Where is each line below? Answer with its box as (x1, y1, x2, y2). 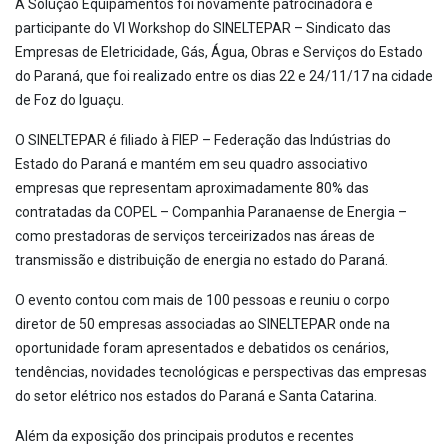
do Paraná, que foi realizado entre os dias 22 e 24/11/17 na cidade (15, 67, 433, 84)
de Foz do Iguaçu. (15, 91, 124, 108)
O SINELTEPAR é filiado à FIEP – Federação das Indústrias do (15, 131, 391, 148)
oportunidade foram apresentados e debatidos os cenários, (15, 339, 389, 356)
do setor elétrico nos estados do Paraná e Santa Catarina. (15, 387, 377, 404)
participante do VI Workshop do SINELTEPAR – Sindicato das (15, 19, 391, 36)
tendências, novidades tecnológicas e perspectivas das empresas (15, 363, 427, 380)
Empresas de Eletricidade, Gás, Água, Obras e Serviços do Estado (15, 43, 423, 60)
